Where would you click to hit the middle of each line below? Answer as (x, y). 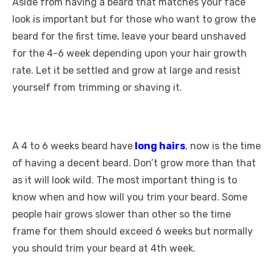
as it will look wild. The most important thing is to (125, 180)
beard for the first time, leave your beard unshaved (129, 36)
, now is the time (223, 146)
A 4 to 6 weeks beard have (73, 146)
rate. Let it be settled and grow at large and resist (126, 70)
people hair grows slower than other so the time (122, 214)
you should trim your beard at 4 (84, 248)
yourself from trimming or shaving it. (97, 87)
